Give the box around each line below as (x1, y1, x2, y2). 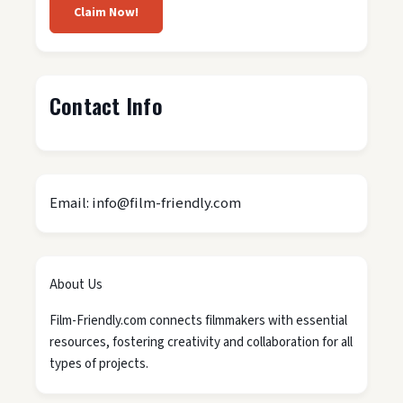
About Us (49, 275, 103, 295)
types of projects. (49, 354, 148, 374)
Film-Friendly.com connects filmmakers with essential (49, 311, 347, 331)
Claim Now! (74, 4, 139, 22)
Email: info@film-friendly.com (49, 193, 241, 215)
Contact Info (49, 89, 163, 122)
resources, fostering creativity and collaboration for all (49, 333, 353, 353)
